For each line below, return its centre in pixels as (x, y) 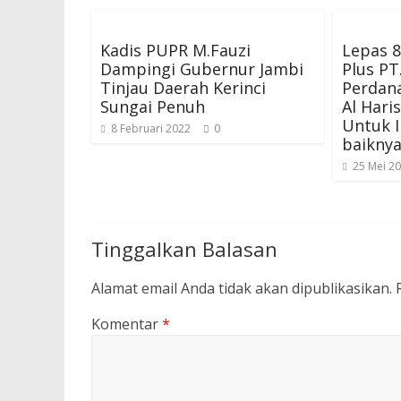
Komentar (127, 324)
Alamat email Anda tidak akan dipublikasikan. (242, 288)
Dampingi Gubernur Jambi (202, 69)
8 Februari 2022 (151, 128)
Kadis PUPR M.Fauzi (175, 50)
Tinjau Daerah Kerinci (183, 88)
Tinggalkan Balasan (184, 249)
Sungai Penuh (153, 107)
